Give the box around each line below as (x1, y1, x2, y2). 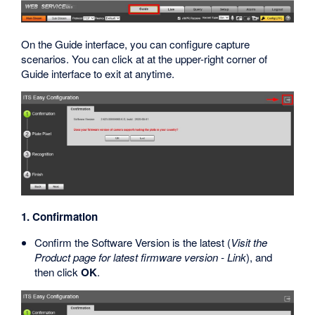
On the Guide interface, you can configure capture (21, 36, 250, 51)
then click (34, 264, 82, 279)
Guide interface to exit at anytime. (21, 65, 175, 81)
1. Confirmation (21, 208, 98, 224)
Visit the (231, 235, 268, 250)
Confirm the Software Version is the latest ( (34, 235, 231, 250)
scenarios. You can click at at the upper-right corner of (21, 51, 268, 66)
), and (246, 250, 273, 264)
